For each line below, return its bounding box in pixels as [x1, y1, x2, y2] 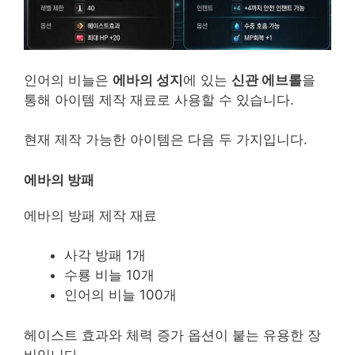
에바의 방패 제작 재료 [24, 207, 157, 223]
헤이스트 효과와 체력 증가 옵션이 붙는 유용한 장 [24, 326, 321, 343]
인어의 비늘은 [24, 71, 113, 88]
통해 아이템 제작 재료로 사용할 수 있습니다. [24, 91, 294, 108]
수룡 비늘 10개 [64, 267, 155, 284]
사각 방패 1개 [64, 247, 146, 264]
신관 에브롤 [231, 71, 302, 88]
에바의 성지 [113, 71, 183, 88]
